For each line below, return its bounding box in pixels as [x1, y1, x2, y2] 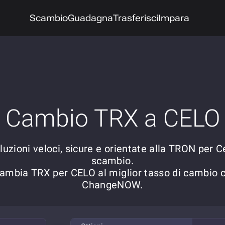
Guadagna [68, 13, 114, 23]
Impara [158, 13, 190, 23]
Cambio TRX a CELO [5, 104, 220, 133]
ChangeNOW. [82, 179, 143, 191]
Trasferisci [113, 13, 159, 23]
